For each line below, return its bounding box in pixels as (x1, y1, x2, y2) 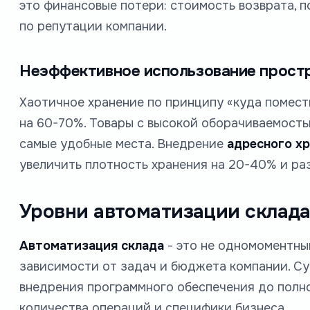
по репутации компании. (19, 18, 167, 34)
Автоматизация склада (19, 237, 164, 253)
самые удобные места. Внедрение (19, 136, 227, 152)
